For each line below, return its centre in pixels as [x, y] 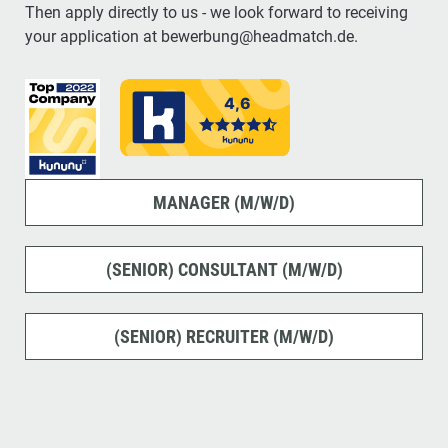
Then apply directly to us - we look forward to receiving [216, 12]
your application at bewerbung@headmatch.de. [191, 36]
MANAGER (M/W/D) [224, 202]
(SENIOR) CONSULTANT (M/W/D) [224, 269]
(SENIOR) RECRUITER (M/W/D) [224, 336]
